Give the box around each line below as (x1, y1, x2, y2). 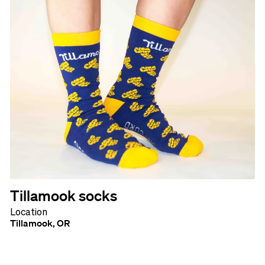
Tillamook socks (9, 186, 117, 204)
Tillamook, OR (9, 216, 70, 229)
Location (9, 206, 47, 217)
